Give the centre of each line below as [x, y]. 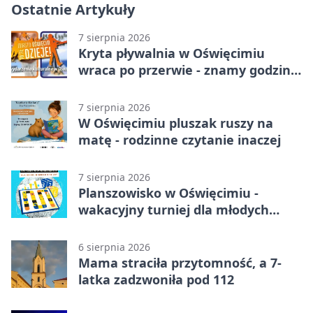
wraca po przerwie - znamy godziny [188, 70]
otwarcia [105, 87]
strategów [110, 227]
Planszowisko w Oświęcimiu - [168, 193]
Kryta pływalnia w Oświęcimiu [172, 53]
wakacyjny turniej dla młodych [174, 210]
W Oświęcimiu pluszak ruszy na [176, 123]
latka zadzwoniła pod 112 [156, 280]
